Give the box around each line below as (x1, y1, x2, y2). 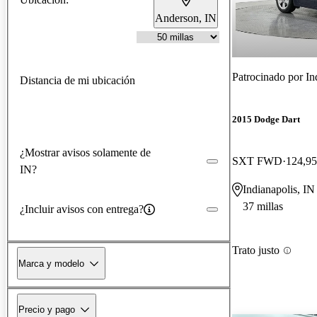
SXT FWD (232, 155, 282, 168)
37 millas (243, 200, 283, 213)
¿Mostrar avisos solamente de (20, 146, 151, 158)
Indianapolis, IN (243, 183, 315, 196)
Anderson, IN (155, 11, 217, 24)
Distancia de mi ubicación (20, 74, 135, 86)
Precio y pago (18, 304, 75, 315)
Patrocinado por (232, 70, 306, 83)
